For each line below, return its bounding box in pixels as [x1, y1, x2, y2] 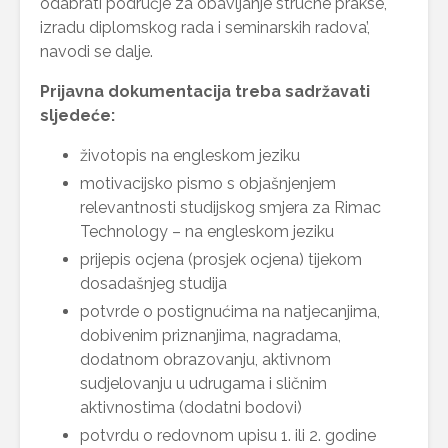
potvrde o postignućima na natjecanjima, [80, 301, 380, 321]
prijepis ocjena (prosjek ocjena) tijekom [80, 249, 362, 269]
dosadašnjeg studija [80, 273, 227, 293]
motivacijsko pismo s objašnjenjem [80, 173, 336, 193]
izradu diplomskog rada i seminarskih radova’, [40, 17, 370, 37]
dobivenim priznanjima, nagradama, [80, 325, 341, 345]
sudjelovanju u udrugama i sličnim [80, 373, 327, 393]
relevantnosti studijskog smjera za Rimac [80, 197, 381, 217]
